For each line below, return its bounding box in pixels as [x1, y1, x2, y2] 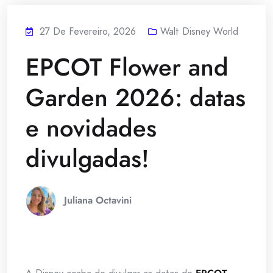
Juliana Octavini [64, 193, 132, 207]
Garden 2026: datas [26, 79, 246, 115]
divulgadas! [26, 140, 149, 176]
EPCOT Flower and [26, 49, 229, 85]
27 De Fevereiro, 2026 [40, 24, 136, 38]
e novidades [26, 110, 157, 146]
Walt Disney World [160, 24, 238, 38]
